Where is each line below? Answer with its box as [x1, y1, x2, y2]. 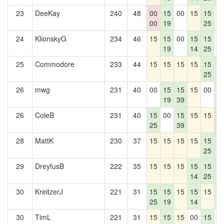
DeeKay [35, 8, 60, 18]
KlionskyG [35, 33, 66, 43]
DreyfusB [35, 161, 64, 171]
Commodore [35, 59, 74, 69]
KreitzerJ [35, 186, 63, 196]
